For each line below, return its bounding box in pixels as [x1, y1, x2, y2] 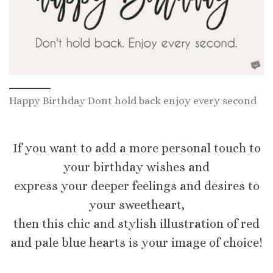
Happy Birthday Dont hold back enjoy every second [9, 94, 257, 107]
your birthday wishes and [63, 160, 210, 174]
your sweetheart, [88, 197, 185, 212]
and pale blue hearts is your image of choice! [10, 235, 263, 250]
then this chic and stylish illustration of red [13, 216, 260, 231]
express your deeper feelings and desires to [13, 179, 260, 193]
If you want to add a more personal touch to [12, 141, 261, 155]
